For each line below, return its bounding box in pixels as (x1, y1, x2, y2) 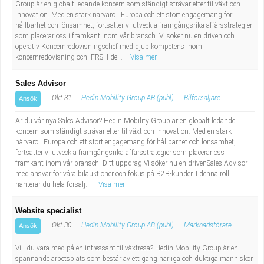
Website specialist (15, 206, 81, 215)
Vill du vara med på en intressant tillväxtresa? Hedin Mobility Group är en (15, 244, 238, 252)
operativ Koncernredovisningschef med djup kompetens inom (15, 42, 202, 51)
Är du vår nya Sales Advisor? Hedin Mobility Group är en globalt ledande (15, 117, 235, 125)
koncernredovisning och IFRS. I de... (15, 53, 124, 61)
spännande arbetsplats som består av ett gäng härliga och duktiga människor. (15, 255, 254, 263)
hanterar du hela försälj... (15, 180, 93, 189)
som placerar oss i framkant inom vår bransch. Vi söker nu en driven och (15, 32, 235, 40)
